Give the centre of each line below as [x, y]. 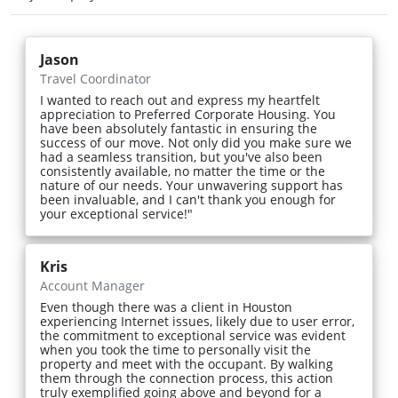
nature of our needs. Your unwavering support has [191, 185]
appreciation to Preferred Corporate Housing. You [188, 114]
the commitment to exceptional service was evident [193, 335]
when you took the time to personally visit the [175, 349]
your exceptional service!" [116, 213]
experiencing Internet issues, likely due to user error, [197, 321]
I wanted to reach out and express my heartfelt [180, 99]
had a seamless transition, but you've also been [181, 156]
